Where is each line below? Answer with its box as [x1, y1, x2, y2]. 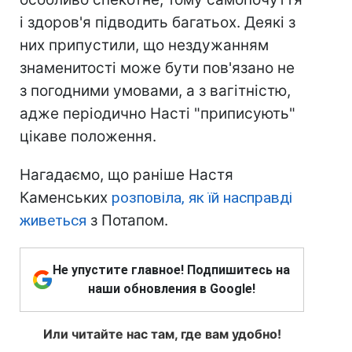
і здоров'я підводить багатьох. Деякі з [20, 13, 295, 31]
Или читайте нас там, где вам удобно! [42, 325, 281, 342]
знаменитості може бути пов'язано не [20, 58, 295, 77]
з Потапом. [86, 211, 168, 229]
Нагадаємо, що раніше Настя [20, 165, 233, 184]
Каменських [20, 188, 112, 207]
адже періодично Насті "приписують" [20, 104, 295, 123]
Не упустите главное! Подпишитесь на [53, 262, 290, 277]
